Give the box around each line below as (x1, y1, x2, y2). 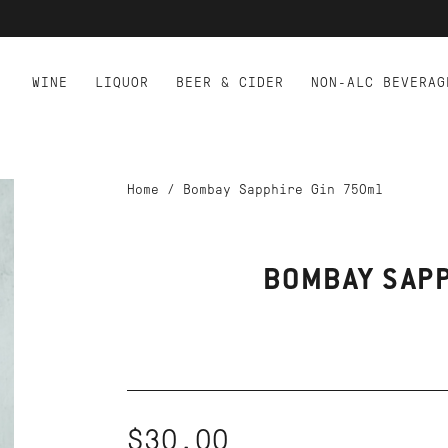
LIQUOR (95, 75, 149, 90)
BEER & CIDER (176, 75, 284, 90)
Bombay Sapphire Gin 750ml (182, 182, 383, 197)
